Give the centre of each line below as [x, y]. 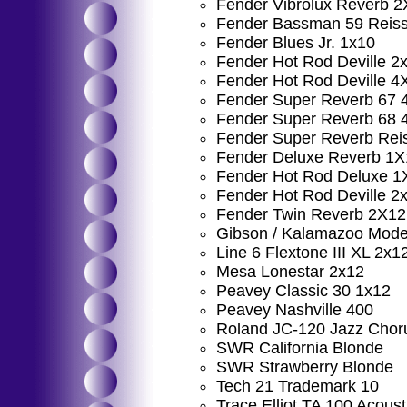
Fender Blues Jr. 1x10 [296, 43]
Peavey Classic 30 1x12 [303, 291]
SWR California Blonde [300, 348]
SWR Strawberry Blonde [305, 367]
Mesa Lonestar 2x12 [290, 272]
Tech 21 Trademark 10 [298, 386]
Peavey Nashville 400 [295, 310]
